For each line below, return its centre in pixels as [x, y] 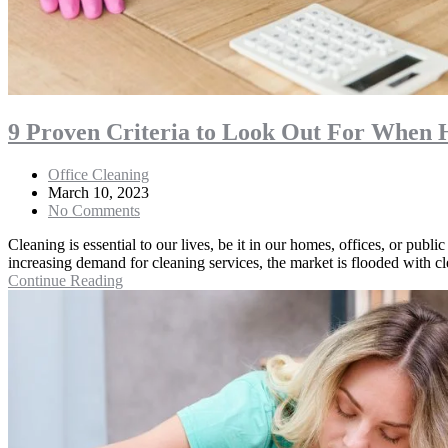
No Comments [94, 210]
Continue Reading [65, 280]
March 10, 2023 [98, 192]
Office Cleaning [98, 174]
